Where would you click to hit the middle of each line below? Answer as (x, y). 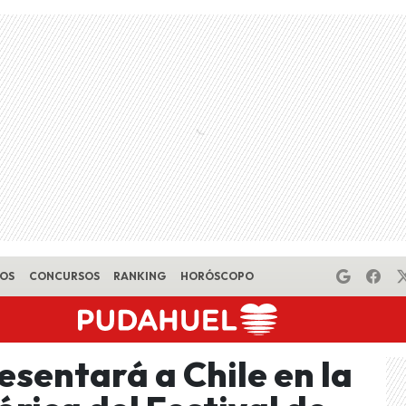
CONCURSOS (64, 276)
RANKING (140, 276)
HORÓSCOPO (217, 276)
